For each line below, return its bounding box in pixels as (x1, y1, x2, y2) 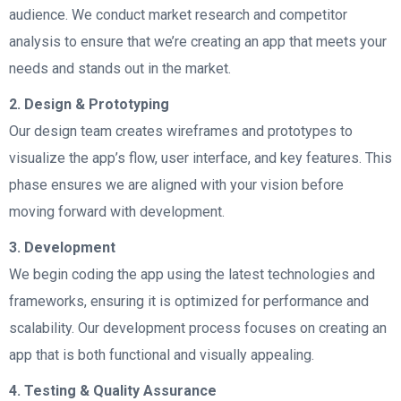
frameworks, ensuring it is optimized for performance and (9, 293, 369, 310)
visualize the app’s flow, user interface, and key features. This (9, 149, 392, 166)
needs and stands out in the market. (9, 60, 231, 77)
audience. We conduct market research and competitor (9, 6, 347, 23)
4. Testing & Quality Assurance (9, 382, 217, 399)
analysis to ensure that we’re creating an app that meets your (9, 33, 387, 50)
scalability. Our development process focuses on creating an (9, 320, 387, 337)
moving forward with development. (9, 203, 225, 220)
